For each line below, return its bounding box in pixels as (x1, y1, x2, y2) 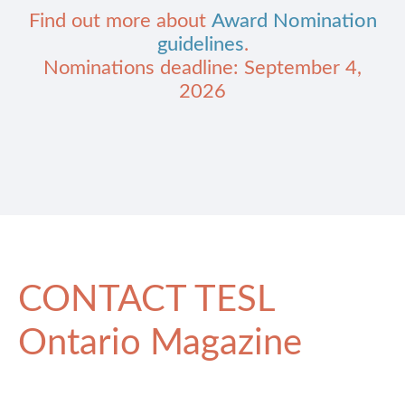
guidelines (156, 34, 244, 55)
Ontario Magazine (18, 325, 302, 363)
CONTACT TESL (18, 282, 275, 319)
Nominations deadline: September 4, (43, 58, 362, 79)
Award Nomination (211, 11, 377, 32)
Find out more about (28, 11, 212, 32)
